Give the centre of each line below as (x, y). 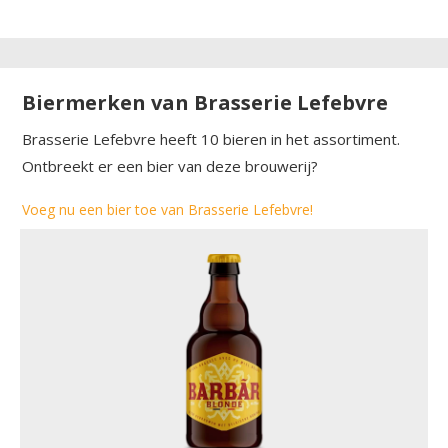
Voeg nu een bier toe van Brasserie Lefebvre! (167, 209)
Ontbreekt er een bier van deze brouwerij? (170, 165)
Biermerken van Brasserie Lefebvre (205, 102)
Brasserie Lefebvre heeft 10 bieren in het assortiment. (211, 138)
